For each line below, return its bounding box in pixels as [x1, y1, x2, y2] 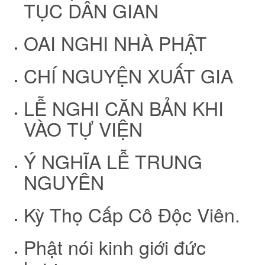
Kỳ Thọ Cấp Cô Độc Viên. [24, 201, 240, 228]
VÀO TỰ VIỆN [24, 115, 143, 143]
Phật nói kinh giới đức [24, 233, 206, 261]
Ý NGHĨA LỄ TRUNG [24, 147, 202, 175]
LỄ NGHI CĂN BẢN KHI [24, 94, 224, 122]
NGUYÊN [24, 168, 104, 196]
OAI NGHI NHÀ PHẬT [24, 29, 207, 57]
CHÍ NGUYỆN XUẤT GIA [24, 62, 233, 89]
